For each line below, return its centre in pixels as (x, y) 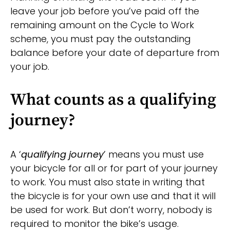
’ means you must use (154, 155)
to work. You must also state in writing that (108, 182)
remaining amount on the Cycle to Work (102, 25)
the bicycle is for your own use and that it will (113, 196)
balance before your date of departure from (115, 53)
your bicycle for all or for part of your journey (114, 168)
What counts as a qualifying (113, 100)
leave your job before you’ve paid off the (105, 11)
